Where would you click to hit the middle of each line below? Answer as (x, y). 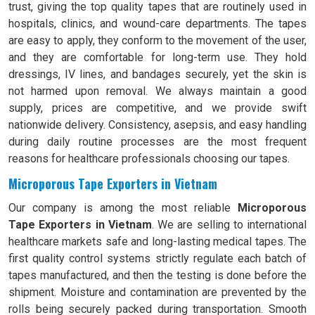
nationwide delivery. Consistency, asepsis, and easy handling (157, 125)
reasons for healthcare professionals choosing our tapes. (149, 159)
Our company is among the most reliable (123, 208)
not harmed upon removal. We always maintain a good (157, 91)
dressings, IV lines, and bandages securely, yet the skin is (157, 74)
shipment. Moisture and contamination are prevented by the (157, 292)
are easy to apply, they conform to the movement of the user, (157, 40)
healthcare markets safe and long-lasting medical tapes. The (157, 242)
